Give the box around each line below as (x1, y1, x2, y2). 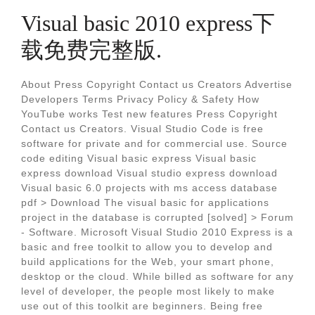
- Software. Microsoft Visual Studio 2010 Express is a (21, 226, 293, 238)
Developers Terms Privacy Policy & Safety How (21, 94, 259, 105)
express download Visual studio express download (21, 167, 278, 179)
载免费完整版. (21, 37, 162, 63)
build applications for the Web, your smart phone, (21, 256, 274, 267)
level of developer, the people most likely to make (21, 285, 275, 297)
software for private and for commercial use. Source (21, 138, 288, 149)
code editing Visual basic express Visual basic (21, 153, 257, 164)
